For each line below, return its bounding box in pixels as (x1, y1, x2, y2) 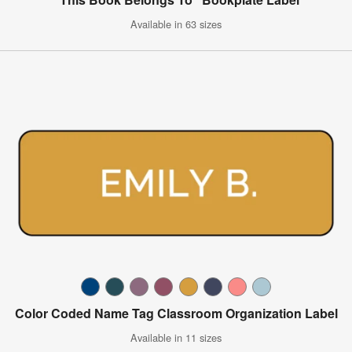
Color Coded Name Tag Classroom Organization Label (14, 303, 338, 322)
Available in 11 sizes (130, 329, 222, 345)
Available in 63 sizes (130, 16, 222, 31)
